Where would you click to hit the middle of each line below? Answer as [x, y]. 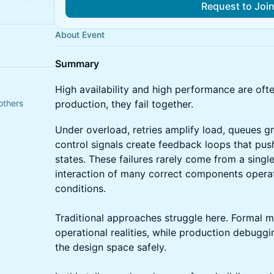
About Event [80, 35]
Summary [77, 64]
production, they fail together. [124, 104]
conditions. [80, 188]
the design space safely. [111, 247]
